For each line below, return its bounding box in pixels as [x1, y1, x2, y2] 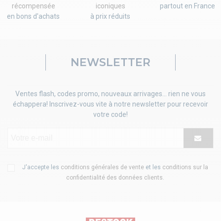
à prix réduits [90, 12, 131, 20]
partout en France [159, 1, 215, 10]
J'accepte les [22, 163, 61, 171]
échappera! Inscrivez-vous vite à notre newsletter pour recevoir [13, 100, 208, 108]
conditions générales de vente [61, 163, 144, 171]
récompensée [11, 1, 55, 10]
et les [144, 163, 162, 171]
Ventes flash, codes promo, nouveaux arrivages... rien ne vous [15, 89, 206, 98]
